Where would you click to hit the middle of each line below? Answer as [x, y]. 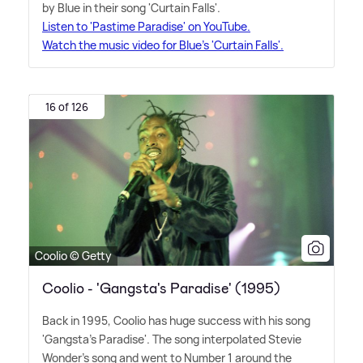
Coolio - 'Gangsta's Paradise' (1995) [161, 289]
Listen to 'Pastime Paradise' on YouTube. [146, 26]
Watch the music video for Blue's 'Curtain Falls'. [163, 45]
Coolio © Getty [73, 256]
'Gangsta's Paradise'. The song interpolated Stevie [172, 340]
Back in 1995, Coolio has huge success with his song [176, 321]
